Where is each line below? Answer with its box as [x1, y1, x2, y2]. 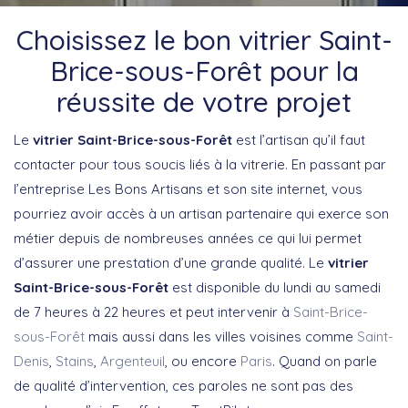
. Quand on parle [272, 352, 377, 370]
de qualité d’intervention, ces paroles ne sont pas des [14, 376, 353, 394]
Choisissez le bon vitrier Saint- [15, 22, 393, 57]
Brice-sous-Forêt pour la [49, 53, 359, 88]
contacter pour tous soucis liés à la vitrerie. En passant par [14, 155, 386, 173]
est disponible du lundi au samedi [168, 278, 381, 296]
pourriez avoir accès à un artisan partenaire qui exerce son [14, 204, 389, 222]
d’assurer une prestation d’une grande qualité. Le [14, 253, 328, 271]
